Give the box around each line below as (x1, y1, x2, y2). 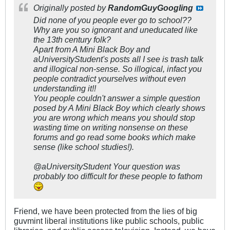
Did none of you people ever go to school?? (33, 15, 191, 25)
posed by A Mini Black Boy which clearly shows (33, 103, 205, 112)
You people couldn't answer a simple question (33, 93, 200, 103)
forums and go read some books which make (33, 132, 196, 142)
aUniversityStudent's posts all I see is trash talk (33, 54, 203, 64)
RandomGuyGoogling (108, 3, 193, 12)
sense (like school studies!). (33, 142, 134, 151)
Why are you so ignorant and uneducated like (33, 25, 198, 34)
